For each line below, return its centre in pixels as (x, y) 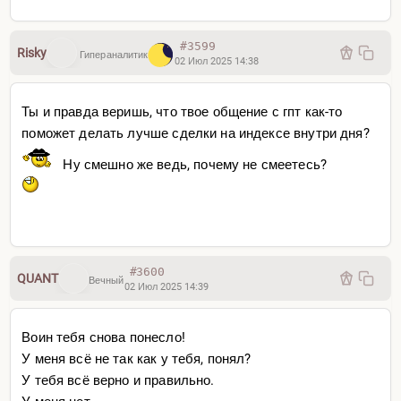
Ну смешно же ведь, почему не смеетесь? (193, 165)
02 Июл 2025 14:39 (166, 286)
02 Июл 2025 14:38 (217, 61)
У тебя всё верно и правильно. (118, 381)
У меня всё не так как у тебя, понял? (137, 359)
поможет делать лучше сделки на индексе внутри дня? (196, 134)
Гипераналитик (112, 55)
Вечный (106, 281)
